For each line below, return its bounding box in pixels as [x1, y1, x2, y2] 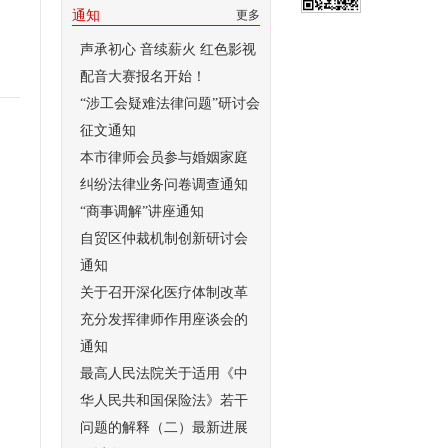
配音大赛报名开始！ [80, 69, 206, 84]
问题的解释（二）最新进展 [80, 420, 248, 435]
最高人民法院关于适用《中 [80, 366, 248, 381]
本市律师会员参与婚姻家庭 [80, 150, 248, 165]
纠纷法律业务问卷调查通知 [80, 177, 248, 192]
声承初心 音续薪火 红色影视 [80, 42, 256, 57]
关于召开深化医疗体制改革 [80, 285, 248, 300]
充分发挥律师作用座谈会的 [80, 312, 248, 327]
